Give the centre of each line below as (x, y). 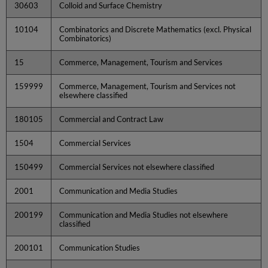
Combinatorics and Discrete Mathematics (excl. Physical (156, 29)
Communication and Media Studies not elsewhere (144, 214)
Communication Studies (100, 247)
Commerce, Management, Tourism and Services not (148, 86)
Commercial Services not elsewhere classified (137, 167)
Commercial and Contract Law (112, 119)
